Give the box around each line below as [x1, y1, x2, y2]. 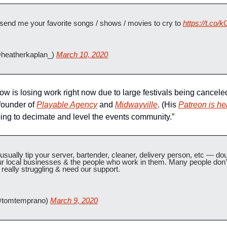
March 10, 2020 [56, 50, 108, 59]
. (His [158, 100, 178, 109]
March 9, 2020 [50, 196, 98, 205]
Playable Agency [36, 100, 97, 109]
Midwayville [115, 100, 158, 109]
